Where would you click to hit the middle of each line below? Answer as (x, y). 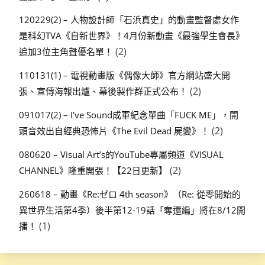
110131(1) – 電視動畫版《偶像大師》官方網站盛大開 (125, 75)
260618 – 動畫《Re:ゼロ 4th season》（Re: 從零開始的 (130, 194)
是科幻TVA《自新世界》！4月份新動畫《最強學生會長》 (132, 36)
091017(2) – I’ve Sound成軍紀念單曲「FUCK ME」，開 (129, 114)
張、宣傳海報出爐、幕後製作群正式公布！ (103, 91)
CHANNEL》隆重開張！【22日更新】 (93, 170)
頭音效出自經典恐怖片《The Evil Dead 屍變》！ (114, 130)
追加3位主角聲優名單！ (66, 52)
